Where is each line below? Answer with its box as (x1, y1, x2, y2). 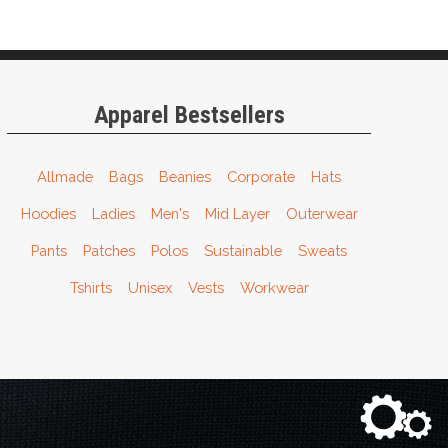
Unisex (127, 278, 172, 296)
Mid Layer (204, 204, 270, 222)
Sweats (298, 241, 348, 259)
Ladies (91, 204, 135, 222)
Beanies (159, 167, 212, 185)
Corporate (227, 167, 296, 185)
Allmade (37, 167, 94, 185)
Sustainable (204, 241, 283, 259)
